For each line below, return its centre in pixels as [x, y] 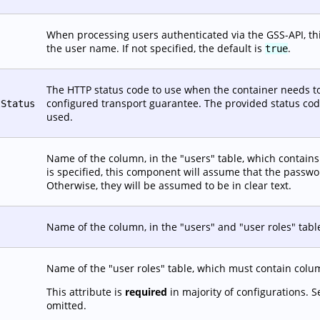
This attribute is [86, 291]
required [146, 291]
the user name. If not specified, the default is [156, 48]
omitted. [66, 305]
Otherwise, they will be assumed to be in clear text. [169, 185]
